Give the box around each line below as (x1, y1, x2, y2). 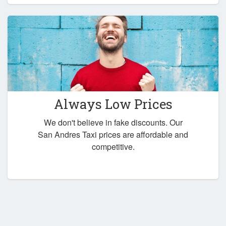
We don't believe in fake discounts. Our (43, 117, 183, 129)
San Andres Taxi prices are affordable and (38, 129, 188, 141)
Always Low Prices (53, 95, 173, 113)
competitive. (91, 141, 135, 153)
